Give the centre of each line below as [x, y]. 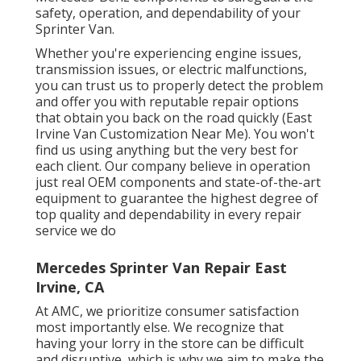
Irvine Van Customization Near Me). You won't [175, 134]
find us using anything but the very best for [167, 150]
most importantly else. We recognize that [160, 328]
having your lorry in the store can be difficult [170, 344]
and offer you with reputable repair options [167, 102]
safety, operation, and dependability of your [168, 13]
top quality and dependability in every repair [168, 215]
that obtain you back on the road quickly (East [174, 118]
